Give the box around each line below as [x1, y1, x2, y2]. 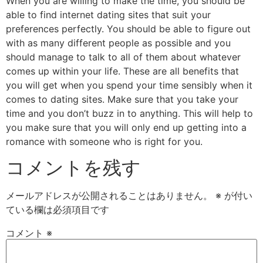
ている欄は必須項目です [6, 204, 109, 216]
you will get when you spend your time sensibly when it [6, 79, 252, 91]
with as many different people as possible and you [6, 36, 231, 49]
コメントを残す [6, 156, 141, 180]
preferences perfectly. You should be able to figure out [6, 22, 251, 35]
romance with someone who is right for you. [6, 135, 203, 147]
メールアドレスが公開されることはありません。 [6, 190, 213, 202]
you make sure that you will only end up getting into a [6, 121, 247, 133]
